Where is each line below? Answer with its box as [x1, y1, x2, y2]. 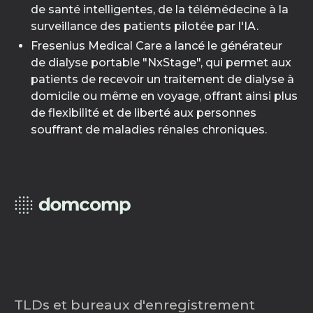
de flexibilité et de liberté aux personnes [31, 106, 256, 119]
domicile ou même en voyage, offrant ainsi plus [31, 89, 298, 103]
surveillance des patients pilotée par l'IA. [31, 20, 259, 33]
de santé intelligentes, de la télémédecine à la [31, 3, 289, 16]
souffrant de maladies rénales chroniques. [31, 123, 267, 136]
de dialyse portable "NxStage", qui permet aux [31, 56, 291, 69]
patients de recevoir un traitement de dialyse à [31, 73, 294, 86]
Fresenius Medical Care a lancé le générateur [31, 39, 282, 52]
